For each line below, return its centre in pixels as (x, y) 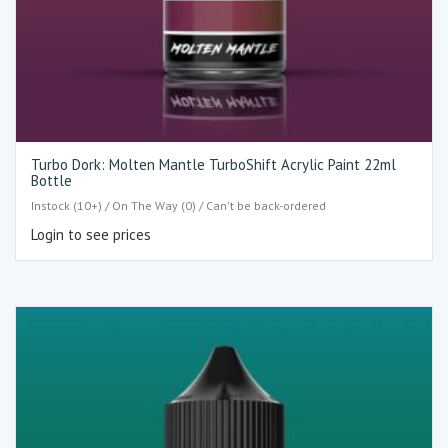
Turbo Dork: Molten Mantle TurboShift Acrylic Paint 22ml (213, 165)
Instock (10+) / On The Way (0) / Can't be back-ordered (178, 205)
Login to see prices (91, 234)
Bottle (51, 181)
